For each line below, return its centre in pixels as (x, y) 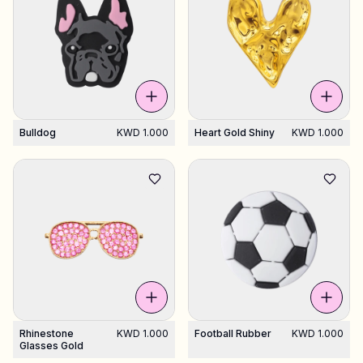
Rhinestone (47, 333)
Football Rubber (233, 333)
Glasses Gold (51, 346)
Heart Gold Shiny (235, 132)
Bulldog (38, 132)
